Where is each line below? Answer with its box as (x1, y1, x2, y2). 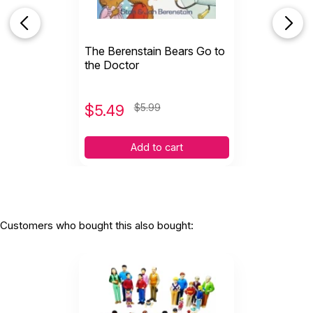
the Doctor (84, 58, 139, 72)
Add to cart (130, 141, 183, 154)
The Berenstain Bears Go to (84, 44, 225, 58)
